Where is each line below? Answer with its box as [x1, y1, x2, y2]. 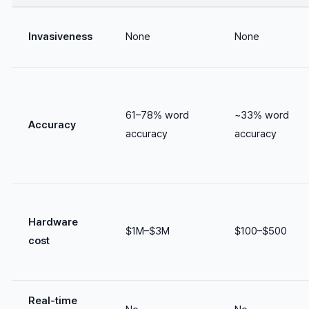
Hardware [28, 215, 78, 228]
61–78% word [126, 108, 189, 121]
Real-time [28, 294, 77, 307]
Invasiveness [28, 30, 92, 43]
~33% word [235, 108, 289, 121]
